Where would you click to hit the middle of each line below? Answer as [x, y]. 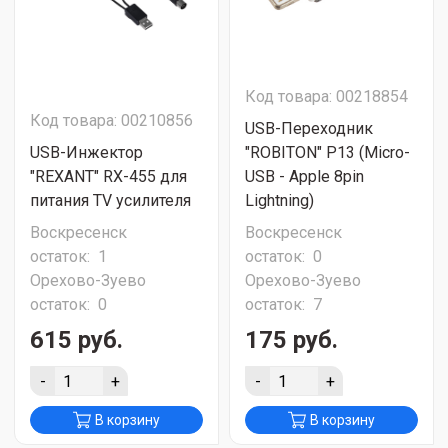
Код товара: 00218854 [326, 96]
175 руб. [291, 340]
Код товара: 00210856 [111, 120]
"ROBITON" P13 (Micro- [327, 152]
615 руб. [76, 340]
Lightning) [279, 200]
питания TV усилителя [110, 200]
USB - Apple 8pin [304, 176]
